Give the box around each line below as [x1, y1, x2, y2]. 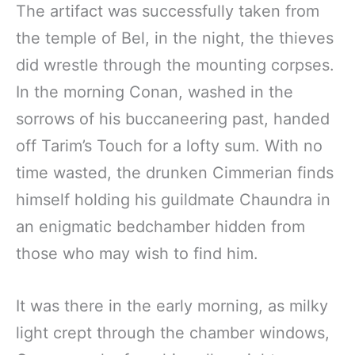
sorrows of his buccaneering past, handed [16, 109, 330, 128]
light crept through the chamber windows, [16, 323, 330, 342]
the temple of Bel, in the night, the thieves [16, 28, 334, 48]
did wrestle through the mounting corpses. [16, 55, 334, 74]
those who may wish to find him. [16, 243, 263, 263]
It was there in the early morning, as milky [16, 296, 328, 315]
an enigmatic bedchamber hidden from [16, 216, 305, 236]
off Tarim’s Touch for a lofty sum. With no [16, 136, 323, 155]
